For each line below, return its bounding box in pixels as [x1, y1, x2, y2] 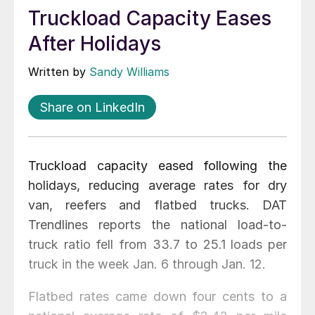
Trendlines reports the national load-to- [28, 217, 287, 233]
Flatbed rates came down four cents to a [28, 289, 287, 304]
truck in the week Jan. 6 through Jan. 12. [28, 257, 266, 272]
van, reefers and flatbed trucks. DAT [28, 198, 287, 213]
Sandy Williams [89, 65, 169, 79]
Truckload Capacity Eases [28, 6, 271, 31]
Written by [28, 65, 89, 79]
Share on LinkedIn [39, 100, 145, 115]
